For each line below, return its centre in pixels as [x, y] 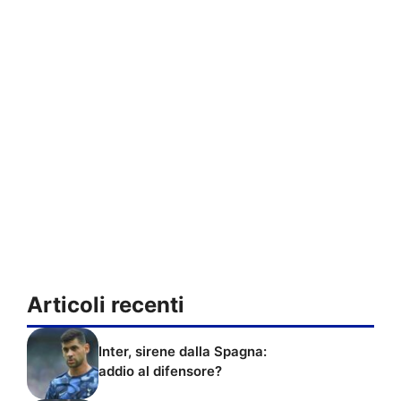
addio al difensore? [160, 371]
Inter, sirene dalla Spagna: [183, 351]
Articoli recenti [106, 305]
